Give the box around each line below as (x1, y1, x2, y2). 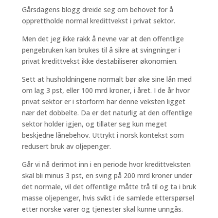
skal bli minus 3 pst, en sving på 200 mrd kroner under (21, 171, 192, 180)
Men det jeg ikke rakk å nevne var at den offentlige (21, 34, 184, 43)
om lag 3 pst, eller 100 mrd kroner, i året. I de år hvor (21, 86, 190, 95)
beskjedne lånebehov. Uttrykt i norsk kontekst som (21, 130, 184, 140)
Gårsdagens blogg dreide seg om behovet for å (21, 5, 173, 14)
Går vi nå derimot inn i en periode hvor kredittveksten (21, 160, 191, 169)
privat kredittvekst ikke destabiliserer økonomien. (21, 56, 178, 66)
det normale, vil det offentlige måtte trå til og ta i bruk (21, 182, 196, 191)
